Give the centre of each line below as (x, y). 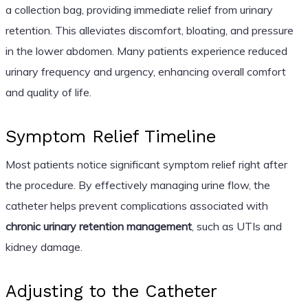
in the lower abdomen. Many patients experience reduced (146, 51)
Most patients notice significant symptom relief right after (146, 164)
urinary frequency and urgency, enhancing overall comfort (145, 71)
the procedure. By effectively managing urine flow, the (137, 185)
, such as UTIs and (236, 226)
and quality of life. (48, 92)
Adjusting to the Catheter (111, 291)
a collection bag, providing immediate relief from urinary (139, 9)
